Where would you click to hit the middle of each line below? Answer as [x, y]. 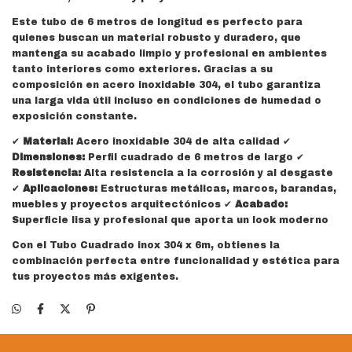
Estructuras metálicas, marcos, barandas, [217, 189]
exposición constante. [74, 116]
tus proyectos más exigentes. [95, 277]
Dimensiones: [48, 157]
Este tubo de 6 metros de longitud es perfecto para [157, 22]
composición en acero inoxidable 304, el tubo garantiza [166, 85]
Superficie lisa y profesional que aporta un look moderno [170, 220]
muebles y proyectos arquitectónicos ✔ [123, 204]
